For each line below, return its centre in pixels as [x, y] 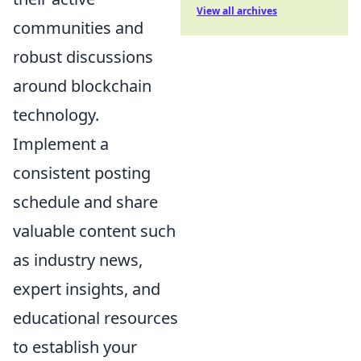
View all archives [237, 11]
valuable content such [94, 231]
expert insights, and [87, 289]
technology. [56, 115]
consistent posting [82, 173]
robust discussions [83, 57]
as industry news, [78, 260]
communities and [78, 28]
